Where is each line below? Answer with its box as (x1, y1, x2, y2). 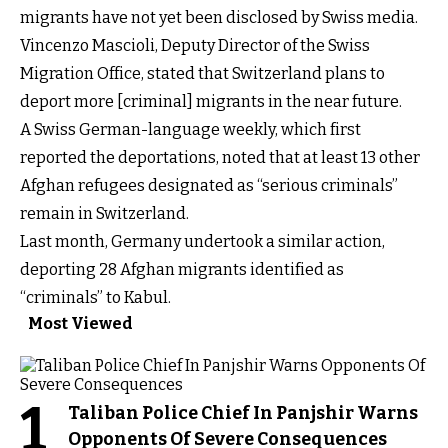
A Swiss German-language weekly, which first (20, 119, 361, 139)
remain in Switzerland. (20, 203, 189, 223)
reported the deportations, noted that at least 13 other (20, 147, 420, 167)
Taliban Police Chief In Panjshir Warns (68, 401, 418, 424)
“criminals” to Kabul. (20, 287, 171, 307)
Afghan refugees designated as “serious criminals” (20, 175, 398, 195)
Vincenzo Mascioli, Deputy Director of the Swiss (20, 35, 370, 55)
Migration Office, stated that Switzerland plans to (20, 63, 385, 83)
